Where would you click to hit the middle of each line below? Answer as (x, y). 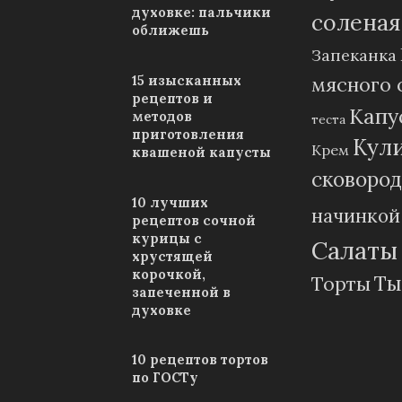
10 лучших (170, 203)
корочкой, (169, 275)
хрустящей (172, 257)
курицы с (167, 239)
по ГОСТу (165, 378)
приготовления (188, 135)
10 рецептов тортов (200, 360)
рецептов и (172, 99)
